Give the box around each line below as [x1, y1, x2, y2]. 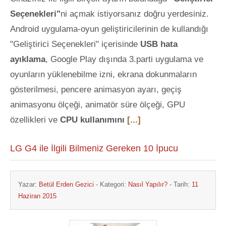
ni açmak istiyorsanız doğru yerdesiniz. [61, 9, 209, 19]
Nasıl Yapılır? [128, 181, 167, 188]
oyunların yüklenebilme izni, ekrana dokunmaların [10, 70, 197, 79]
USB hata [140, 39, 178, 49]
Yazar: [18, 181, 39, 188]
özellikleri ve [10, 115, 60, 125]
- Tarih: [167, 181, 192, 188]
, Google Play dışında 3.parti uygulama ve [45, 54, 203, 64]
